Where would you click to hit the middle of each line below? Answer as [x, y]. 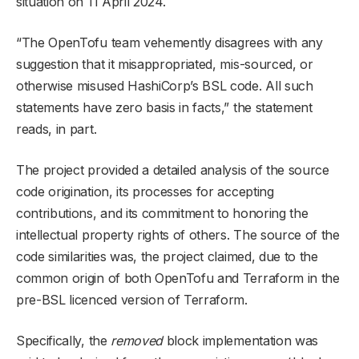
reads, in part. [56, 129]
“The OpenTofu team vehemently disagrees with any [169, 43]
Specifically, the [64, 341]
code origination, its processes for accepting [145, 192]
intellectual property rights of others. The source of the [178, 235]
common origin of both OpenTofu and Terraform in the [178, 278]
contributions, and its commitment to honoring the [162, 214]
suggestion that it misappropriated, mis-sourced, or [165, 65]
